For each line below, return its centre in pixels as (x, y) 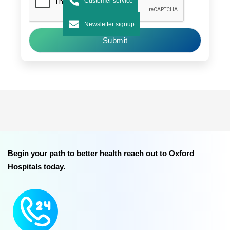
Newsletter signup (109, 24)
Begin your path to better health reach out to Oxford (101, 153)
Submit (115, 41)
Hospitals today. (37, 166)
